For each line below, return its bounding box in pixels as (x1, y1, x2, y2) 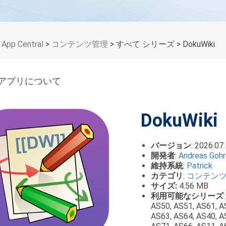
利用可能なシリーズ (151, 191, 223, 201)
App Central (2, 39, 43, 49)
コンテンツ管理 (51, 39, 110, 49)
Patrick (187, 161, 212, 171)
